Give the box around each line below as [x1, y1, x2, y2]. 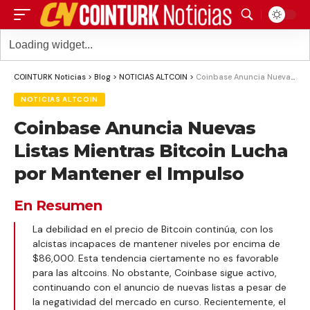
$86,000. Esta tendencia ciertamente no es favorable [33, 252, 279, 264]
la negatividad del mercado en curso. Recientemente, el [33, 295, 286, 308]
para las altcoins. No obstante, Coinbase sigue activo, [33, 266, 277, 279]
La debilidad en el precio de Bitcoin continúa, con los [33, 223, 273, 235]
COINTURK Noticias [14, 72, 86, 82]
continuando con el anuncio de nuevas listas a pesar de [33, 281, 286, 293]
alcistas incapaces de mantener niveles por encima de [33, 237, 280, 250]
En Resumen [14, 197, 102, 214]
